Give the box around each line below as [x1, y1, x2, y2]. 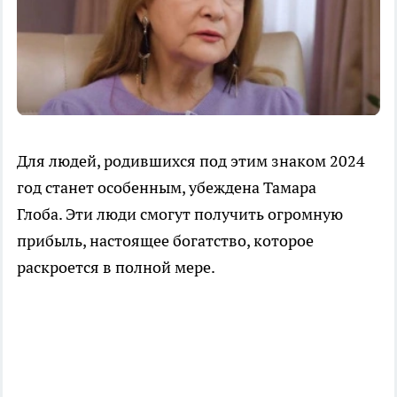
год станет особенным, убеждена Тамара [17, 176, 316, 198]
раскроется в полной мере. [17, 256, 215, 277]
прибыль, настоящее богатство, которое [17, 230, 314, 251]
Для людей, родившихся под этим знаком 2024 [17, 150, 365, 171]
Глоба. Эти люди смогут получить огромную [17, 203, 343, 224]
